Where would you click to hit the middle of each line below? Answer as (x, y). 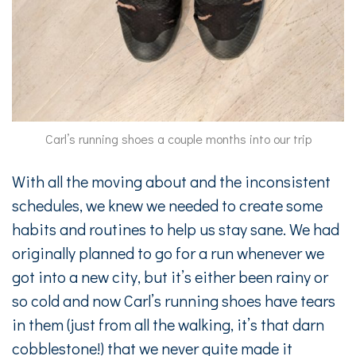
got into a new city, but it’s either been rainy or (170, 276)
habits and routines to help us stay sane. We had (176, 228)
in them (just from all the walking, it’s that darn (168, 324)
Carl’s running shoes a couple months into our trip (178, 138)
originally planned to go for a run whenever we (168, 252)
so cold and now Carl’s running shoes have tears (174, 300)
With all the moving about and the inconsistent (171, 181)
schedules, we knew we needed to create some (167, 205)
